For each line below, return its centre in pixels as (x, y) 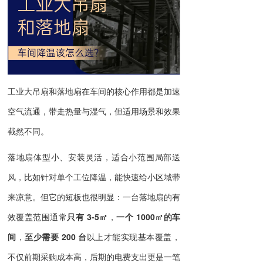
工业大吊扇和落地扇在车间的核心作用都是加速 (94, 91)
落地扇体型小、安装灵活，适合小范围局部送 (94, 157)
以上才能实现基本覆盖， (134, 237)
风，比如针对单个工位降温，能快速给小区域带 (94, 177)
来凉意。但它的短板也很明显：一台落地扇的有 (94, 197)
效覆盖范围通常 (38, 217)
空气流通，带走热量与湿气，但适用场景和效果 (94, 111)
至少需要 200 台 (56, 237)
